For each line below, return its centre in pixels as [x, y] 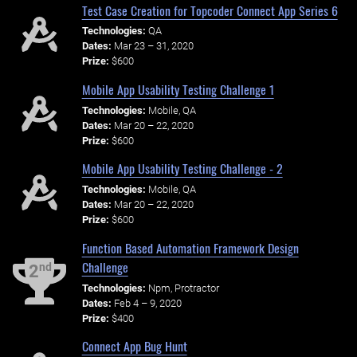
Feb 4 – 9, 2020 [147, 303]
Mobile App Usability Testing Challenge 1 [178, 89]
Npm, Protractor [183, 288]
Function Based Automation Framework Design [190, 247]
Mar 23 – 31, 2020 [153, 46]
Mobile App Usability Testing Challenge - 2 [182, 169]
